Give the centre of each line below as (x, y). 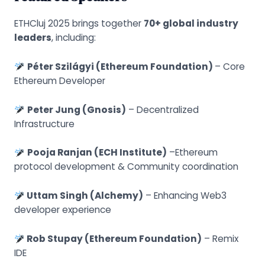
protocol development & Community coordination (126, 167)
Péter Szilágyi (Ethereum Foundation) (121, 66)
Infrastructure (44, 124)
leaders (33, 38)
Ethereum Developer (59, 80)
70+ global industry (191, 24)
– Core (230, 66)
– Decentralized (162, 109)
